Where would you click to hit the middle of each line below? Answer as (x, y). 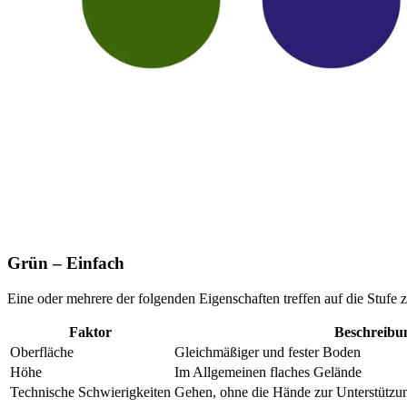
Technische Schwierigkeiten (90, 392)
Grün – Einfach (66, 263)
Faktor (90, 332)
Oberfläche (42, 352)
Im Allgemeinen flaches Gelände (268, 372)
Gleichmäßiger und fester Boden (268, 352)
